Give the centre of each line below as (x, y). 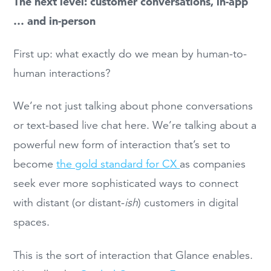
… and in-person (55, 21)
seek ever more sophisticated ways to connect (126, 184)
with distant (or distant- (69, 203)
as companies (213, 164)
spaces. (32, 222)
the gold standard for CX (118, 164)
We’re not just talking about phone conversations (133, 106)
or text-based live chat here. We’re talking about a (135, 126)
